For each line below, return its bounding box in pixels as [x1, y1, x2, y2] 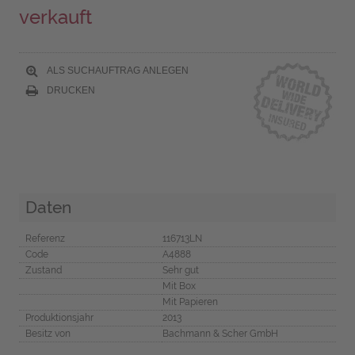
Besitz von [25, 327, 71, 339]
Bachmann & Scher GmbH [162, 327, 278, 339]
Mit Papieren [162, 296, 218, 307]
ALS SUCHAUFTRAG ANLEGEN [44, 64, 189, 76]
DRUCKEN [44, 84, 95, 96]
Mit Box [162, 280, 196, 292]
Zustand [25, 264, 62, 276]
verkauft [18, 6, 92, 29]
